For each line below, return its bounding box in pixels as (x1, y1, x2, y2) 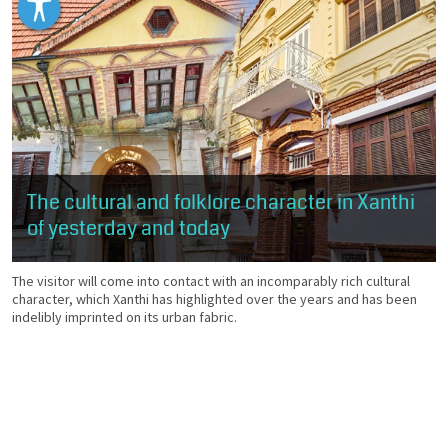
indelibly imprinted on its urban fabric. (12, 308, 237, 327)
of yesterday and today (27, 214, 230, 244)
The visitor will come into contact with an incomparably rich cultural (12, 272, 410, 291)
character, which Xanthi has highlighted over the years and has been (12, 290, 417, 309)
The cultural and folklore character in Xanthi (27, 188, 415, 218)
